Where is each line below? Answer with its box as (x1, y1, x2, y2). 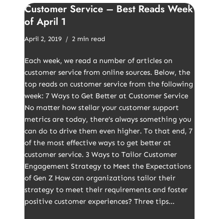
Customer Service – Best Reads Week (24, 2, 193, 16)
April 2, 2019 (24, 35, 62, 43)
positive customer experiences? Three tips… (24, 197, 176, 206)
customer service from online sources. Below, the (24, 68, 190, 77)
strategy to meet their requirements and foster (24, 185, 188, 194)
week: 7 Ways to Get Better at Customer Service (24, 91, 188, 100)
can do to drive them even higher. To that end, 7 (24, 127, 193, 135)
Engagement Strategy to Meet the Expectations (24, 162, 191, 171)
